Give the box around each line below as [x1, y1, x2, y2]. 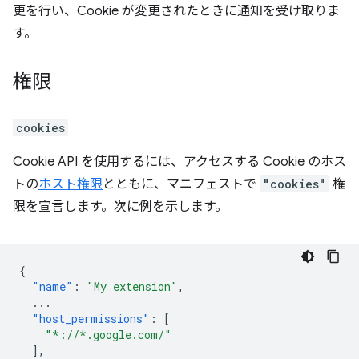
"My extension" [87, 279, 178, 294]
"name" [32, 279, 73, 294]
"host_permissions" [32, 311, 150, 326]
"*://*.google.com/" [45, 327, 171, 342]
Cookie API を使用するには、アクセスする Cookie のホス [13, 154, 346, 170]
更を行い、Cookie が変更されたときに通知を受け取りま [13, 3, 340, 19]
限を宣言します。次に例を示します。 [13, 199, 228, 215]
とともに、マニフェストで [103, 176, 260, 192]
